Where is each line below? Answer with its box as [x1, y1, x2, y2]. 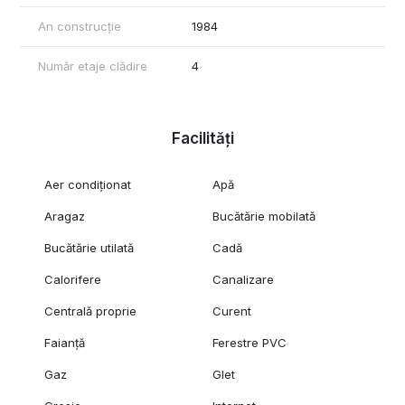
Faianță [43, 334, 85, 350]
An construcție [38, 18, 121, 33]
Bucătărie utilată [43, 240, 134, 255]
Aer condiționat [43, 176, 131, 192]
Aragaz [43, 208, 85, 223]
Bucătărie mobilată [212, 208, 316, 223]
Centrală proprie [43, 303, 137, 318]
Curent [212, 303, 252, 318]
